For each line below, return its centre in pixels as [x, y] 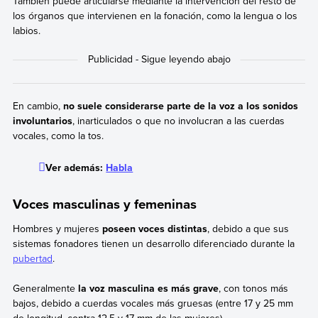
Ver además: [76, 168]
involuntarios [42, 121]
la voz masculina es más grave [147, 288]
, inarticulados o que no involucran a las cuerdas [178, 121]
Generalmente [44, 288]
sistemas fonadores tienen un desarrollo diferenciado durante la [153, 243]
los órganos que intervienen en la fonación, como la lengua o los [155, 15]
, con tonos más [253, 288]
